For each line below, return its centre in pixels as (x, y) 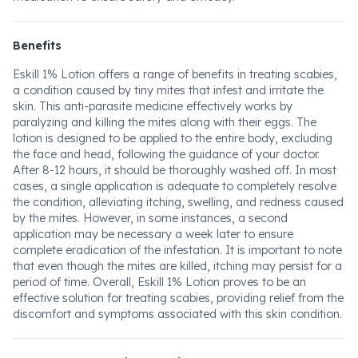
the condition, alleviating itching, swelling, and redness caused (178, 202)
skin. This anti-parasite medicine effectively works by (153, 106)
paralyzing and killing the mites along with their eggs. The (165, 122)
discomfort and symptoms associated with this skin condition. (177, 314)
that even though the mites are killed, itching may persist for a (177, 266)
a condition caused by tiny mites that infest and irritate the (168, 90)
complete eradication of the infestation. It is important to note (177, 250)
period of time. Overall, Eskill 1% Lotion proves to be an (159, 282)
